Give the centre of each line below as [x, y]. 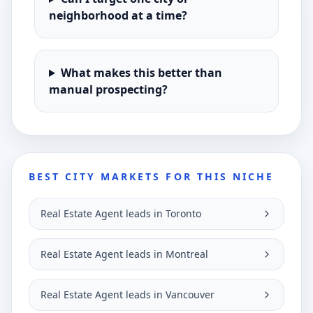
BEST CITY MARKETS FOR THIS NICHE [152, 176]
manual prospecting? [108, 89]
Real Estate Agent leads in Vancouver [128, 294]
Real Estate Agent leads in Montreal [124, 254]
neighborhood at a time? [118, 15]
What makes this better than [141, 73]
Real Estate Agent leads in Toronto [121, 213]
